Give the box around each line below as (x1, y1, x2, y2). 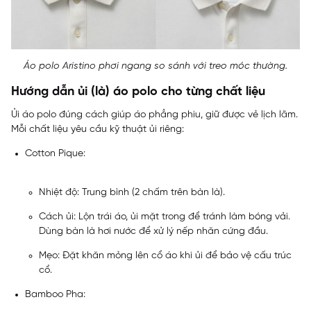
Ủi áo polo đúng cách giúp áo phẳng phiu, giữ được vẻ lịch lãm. (11, 110, 298, 121)
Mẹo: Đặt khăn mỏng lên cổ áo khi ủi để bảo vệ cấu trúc (39, 251, 292, 262)
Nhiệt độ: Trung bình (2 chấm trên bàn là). (39, 187, 225, 199)
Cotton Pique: (25, 149, 85, 160)
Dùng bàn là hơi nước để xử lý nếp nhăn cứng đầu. (39, 226, 268, 237)
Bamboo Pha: (25, 289, 85, 301)
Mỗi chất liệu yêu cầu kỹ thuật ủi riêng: (11, 124, 184, 135)
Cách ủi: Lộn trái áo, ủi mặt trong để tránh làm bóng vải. (39, 212, 290, 223)
